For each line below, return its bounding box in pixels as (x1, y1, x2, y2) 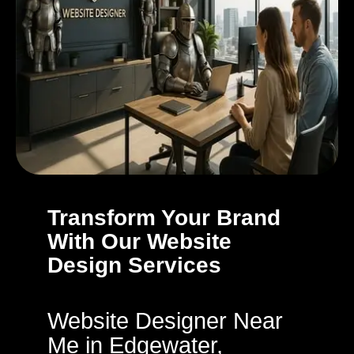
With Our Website (47, 229, 232, 254)
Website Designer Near (47, 308, 283, 333)
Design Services (47, 253, 221, 277)
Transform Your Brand (47, 205, 281, 230)
